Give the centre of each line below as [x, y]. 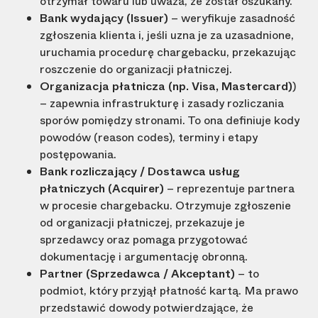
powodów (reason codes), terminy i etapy [149, 138]
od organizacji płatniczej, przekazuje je [142, 223]
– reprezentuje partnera [229, 189]
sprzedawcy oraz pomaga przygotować [144, 240]
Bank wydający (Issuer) [104, 18]
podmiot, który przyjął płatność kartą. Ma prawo [169, 291]
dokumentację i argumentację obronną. [144, 257]
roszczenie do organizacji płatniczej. [136, 70]
